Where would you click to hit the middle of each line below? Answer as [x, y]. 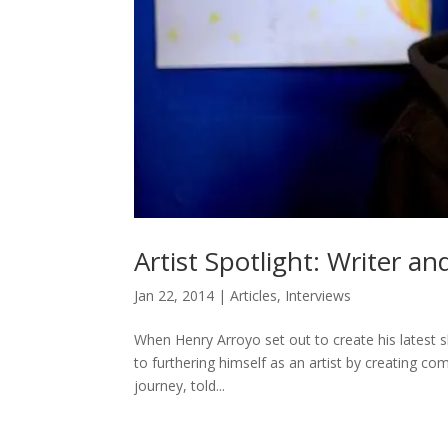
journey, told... [180, 386]
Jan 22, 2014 [174, 296]
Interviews [318, 296]
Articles [254, 296]
